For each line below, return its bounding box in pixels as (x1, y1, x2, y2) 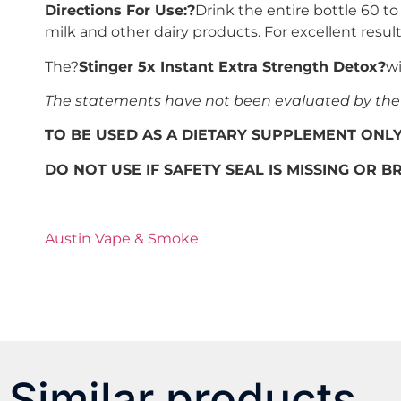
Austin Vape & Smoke (45, 229, 199, 247)
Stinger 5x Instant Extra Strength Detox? (79, 57, 386, 75)
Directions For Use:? (45, 2, 195, 20)
